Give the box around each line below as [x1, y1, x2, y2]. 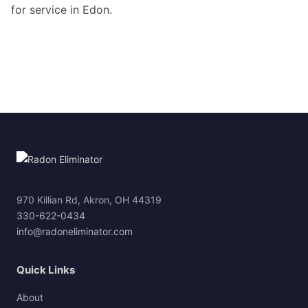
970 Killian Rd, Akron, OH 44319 [16, 194, 162, 206]
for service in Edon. [11, 3, 112, 17]
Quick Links [16, 263, 75, 277]
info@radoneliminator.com [16, 225, 133, 238]
